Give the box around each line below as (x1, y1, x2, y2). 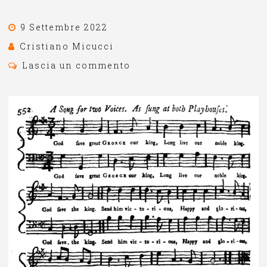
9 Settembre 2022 (21, 21, 108, 33)
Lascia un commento (22, 59, 131, 71)
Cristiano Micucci (20, 40, 114, 52)
